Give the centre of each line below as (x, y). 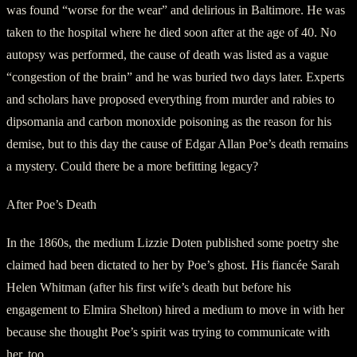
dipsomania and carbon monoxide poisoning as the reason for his (169, 121)
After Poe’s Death (51, 204)
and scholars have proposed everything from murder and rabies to (171, 99)
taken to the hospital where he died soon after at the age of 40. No (171, 32)
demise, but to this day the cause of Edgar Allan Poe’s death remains (177, 143)
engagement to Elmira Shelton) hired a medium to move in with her (175, 309)
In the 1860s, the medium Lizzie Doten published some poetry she (173, 242)
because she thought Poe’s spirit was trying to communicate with (168, 331)
